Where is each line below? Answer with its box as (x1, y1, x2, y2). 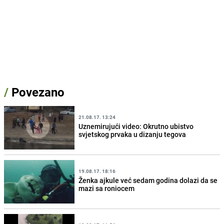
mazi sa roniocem (78, 183, 135, 193)
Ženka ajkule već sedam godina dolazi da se (78, 175, 218, 185)
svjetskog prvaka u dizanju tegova (78, 129, 186, 139)
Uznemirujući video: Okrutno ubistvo (78, 121, 194, 131)
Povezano (8, 84, 64, 100)
